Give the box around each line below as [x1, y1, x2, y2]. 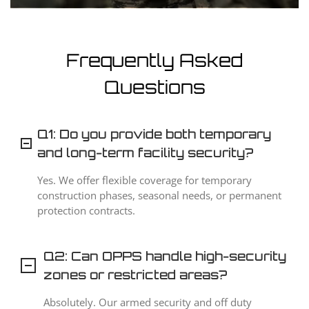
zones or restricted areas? [43, 266, 227, 282]
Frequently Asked [66, 48, 243, 71]
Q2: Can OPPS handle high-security [43, 248, 286, 263]
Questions [103, 75, 206, 98]
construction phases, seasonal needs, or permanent [37, 188, 281, 202]
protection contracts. [37, 203, 135, 217]
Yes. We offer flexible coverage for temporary [37, 172, 252, 187]
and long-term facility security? [37, 144, 253, 160]
